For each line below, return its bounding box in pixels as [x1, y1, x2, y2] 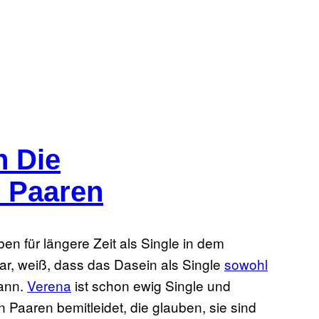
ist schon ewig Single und [71, 275, 231, 295]
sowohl [224, 253, 268, 273]
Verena [27, 275, 71, 295]
